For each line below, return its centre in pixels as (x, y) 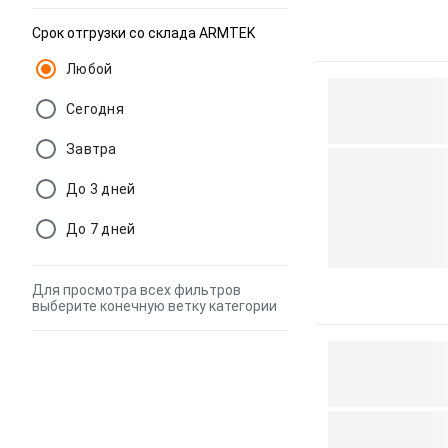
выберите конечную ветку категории (154, 306)
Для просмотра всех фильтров (136, 290)
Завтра (91, 149)
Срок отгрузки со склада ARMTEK (143, 33)
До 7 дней (101, 229)
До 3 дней (101, 189)
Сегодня (95, 109)
